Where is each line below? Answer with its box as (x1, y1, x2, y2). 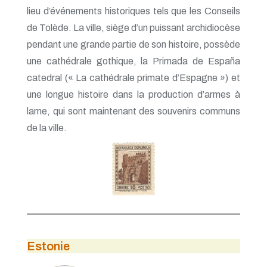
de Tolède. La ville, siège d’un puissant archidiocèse (27, 22, 240, 33)
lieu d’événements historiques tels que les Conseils (27, 5, 240, 16)
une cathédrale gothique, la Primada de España (27, 55, 240, 66)
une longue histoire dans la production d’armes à (27, 89, 240, 100)
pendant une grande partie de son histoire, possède (27, 39, 240, 49)
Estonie (27, 239, 70, 253)
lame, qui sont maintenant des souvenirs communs (27, 105, 240, 116)
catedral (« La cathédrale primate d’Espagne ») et (27, 72, 240, 83)
